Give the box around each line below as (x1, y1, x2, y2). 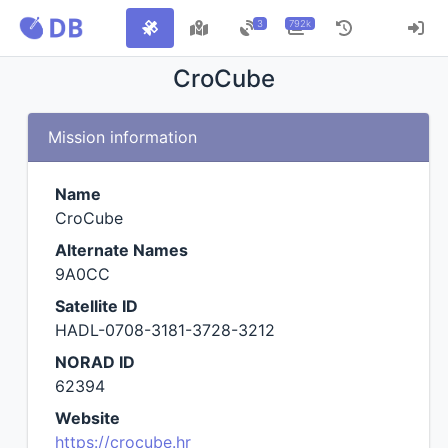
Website (55, 408, 120, 428)
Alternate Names (55, 240, 188, 260)
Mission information (47, 127, 197, 147)
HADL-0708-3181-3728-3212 (55, 320, 275, 340)
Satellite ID (55, 296, 138, 316)
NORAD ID (55, 352, 135, 372)
